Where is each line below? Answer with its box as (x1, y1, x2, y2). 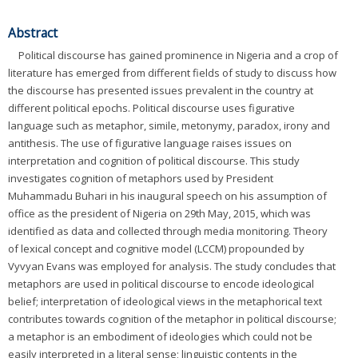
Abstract (8, 24, 58, 42)
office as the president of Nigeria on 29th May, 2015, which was (8, 206, 311, 221)
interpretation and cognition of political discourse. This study (8, 153, 300, 169)
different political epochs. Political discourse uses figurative (8, 101, 295, 116)
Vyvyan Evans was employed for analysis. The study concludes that (8, 259, 336, 274)
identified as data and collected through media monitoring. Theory (8, 224, 328, 239)
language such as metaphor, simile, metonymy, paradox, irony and (8, 118, 330, 133)
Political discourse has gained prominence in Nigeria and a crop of (18, 48, 338, 63)
